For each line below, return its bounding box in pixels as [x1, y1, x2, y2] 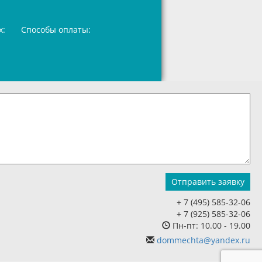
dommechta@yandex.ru [157, 235, 250, 246]
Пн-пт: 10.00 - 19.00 [170, 220, 250, 231]
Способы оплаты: [21, 24, 93, 35]
